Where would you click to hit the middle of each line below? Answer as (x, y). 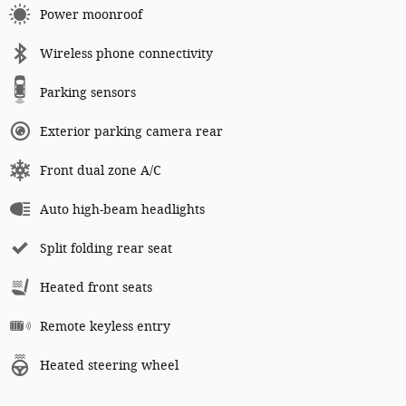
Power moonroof (91, 15)
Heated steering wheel (109, 366)
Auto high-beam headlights (122, 210)
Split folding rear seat (106, 249)
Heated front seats (96, 288)
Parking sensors (88, 93)
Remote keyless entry (105, 327)
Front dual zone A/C (101, 171)
